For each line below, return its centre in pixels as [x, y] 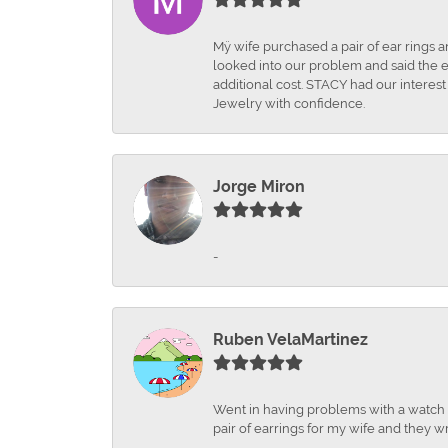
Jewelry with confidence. [289, 104]
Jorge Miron [259, 187]
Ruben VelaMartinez [290, 340]
